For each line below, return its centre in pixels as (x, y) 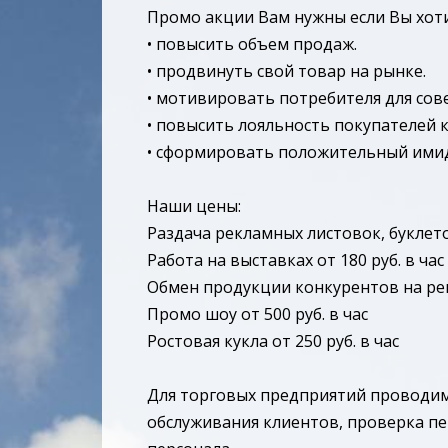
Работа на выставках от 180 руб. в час (295, 260)
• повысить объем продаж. (252, 44)
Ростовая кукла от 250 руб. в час (273, 341)
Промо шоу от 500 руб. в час (257, 314)
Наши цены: (194, 206)
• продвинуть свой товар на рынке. (286, 71)
